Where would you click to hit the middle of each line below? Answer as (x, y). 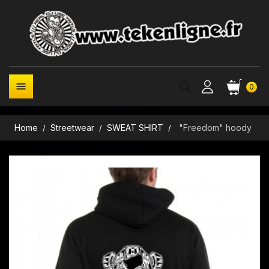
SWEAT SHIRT (135, 128)
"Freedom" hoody (216, 128)
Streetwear (72, 128)
